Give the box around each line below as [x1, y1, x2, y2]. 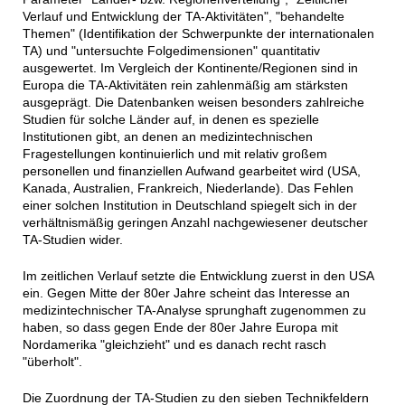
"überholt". [22, 354, 82, 370]
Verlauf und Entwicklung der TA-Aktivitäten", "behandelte [22, 9, 344, 24]
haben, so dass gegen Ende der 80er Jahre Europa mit [22, 320, 338, 335]
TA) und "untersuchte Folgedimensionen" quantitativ [22, 43, 320, 59]
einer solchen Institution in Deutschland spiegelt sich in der [22, 198, 357, 213]
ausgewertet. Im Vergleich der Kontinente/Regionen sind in [22, 61, 358, 76]
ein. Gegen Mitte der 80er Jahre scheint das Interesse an [22, 286, 350, 301]
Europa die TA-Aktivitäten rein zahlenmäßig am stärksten [22, 78, 348, 93]
